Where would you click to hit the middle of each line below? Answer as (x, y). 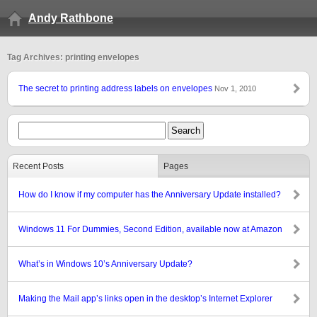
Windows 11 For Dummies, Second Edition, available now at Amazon (150, 229)
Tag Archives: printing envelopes (73, 57)
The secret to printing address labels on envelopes (116, 88)
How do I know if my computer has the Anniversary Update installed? (150, 195)
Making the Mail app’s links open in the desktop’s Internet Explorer (145, 299)
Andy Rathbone (71, 18)
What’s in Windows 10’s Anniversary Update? (105, 264)
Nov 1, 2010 (235, 88)
